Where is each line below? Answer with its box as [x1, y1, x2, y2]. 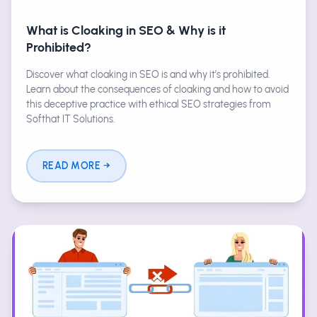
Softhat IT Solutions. [26, 113, 115, 126]
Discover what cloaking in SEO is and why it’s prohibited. [26, 68, 270, 81]
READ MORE [42, 160, 101, 172]
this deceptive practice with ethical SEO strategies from [26, 98, 270, 111]
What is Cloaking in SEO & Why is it [26, 23, 226, 38]
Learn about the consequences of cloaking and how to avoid [26, 83, 289, 96]
